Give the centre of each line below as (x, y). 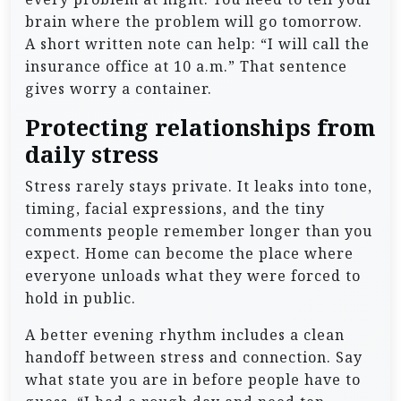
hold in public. (81, 298)
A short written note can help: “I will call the (197, 43)
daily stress (92, 154)
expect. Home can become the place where (189, 253)
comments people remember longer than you (199, 230)
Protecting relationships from (200, 127)
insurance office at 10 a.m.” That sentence (186, 66)
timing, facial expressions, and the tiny (175, 208)
